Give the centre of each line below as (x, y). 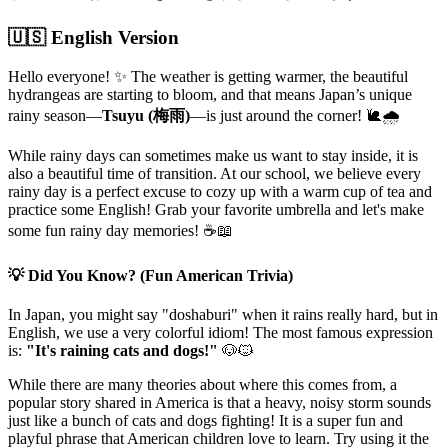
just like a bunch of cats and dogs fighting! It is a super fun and (205, 421)
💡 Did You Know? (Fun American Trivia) (150, 276)
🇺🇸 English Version (93, 38)
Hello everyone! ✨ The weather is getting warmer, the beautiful (208, 76)
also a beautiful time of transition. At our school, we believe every (214, 173)
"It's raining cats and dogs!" (122, 351)
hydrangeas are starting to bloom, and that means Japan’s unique (210, 94)
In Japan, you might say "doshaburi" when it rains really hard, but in (223, 315)
